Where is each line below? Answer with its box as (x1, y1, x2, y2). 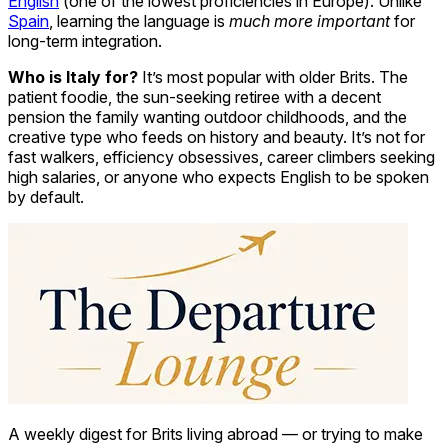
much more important (229, 10, 390, 31)
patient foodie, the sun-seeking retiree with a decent (8, 86, 381, 107)
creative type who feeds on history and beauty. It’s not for (8, 126, 425, 147)
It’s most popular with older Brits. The (142, 66, 408, 87)
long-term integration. (8, 30, 162, 51)
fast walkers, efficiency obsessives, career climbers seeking (8, 146, 435, 167)
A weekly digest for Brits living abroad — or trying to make (8, 423, 423, 444)
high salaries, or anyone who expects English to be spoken (8, 166, 429, 187)
